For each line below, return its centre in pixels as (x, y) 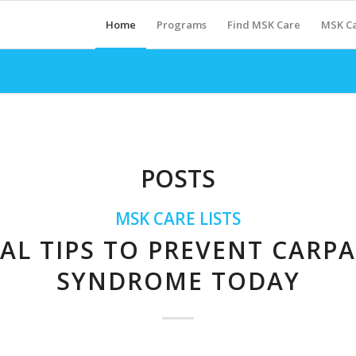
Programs (181, 25)
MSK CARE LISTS (178, 219)
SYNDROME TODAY (178, 281)
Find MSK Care (263, 25)
